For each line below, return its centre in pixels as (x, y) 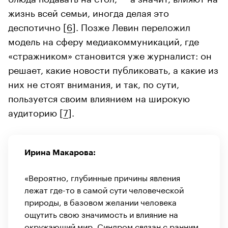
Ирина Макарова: (60, 152)
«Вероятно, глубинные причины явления (102, 177)
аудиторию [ (36, 111)
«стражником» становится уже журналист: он (110, 54)
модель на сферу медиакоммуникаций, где (104, 40)
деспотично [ (37, 26)
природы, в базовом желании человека (101, 201)
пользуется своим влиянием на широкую (99, 97)
